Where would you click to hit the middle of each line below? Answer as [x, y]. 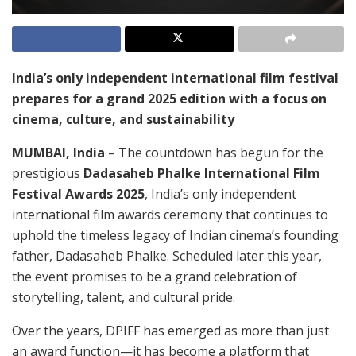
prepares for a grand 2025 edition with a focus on [169, 99]
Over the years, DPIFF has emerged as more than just [170, 331]
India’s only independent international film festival [175, 78]
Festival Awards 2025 [78, 194]
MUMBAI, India [58, 153]
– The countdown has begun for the [214, 153]
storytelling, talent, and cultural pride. [124, 298]
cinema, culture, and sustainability [123, 120]
